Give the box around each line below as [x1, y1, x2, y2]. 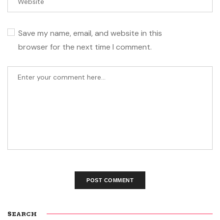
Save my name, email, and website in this [18, 27, 162, 38]
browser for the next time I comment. [18, 41, 152, 52]
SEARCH [7, 210, 37, 218]
